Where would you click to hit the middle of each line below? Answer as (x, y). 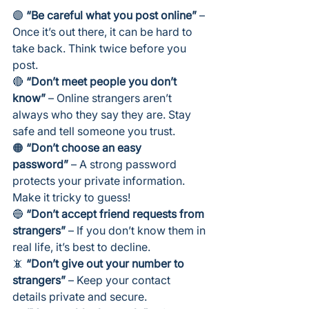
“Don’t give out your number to (107, 263)
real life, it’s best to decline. (81, 247)
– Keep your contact (119, 280)
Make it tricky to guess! (71, 197)
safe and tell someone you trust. (94, 131)
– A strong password (124, 164)
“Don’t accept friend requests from (117, 213)
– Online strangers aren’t (110, 98)
